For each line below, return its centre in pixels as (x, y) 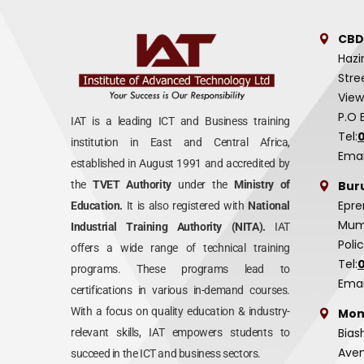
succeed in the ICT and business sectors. (166, 354)
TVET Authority (135, 185)
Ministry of (259, 185)
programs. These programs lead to (180, 269)
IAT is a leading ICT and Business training (180, 121)
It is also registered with (186, 206)
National (269, 206)
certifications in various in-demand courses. (180, 290)
